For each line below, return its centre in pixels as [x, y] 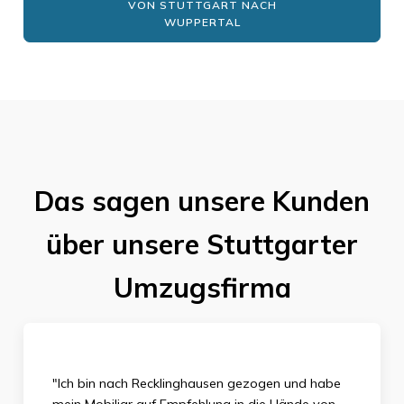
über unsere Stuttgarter [202, 244]
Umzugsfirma [202, 287]
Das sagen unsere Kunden [202, 201]
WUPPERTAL [202, 22]
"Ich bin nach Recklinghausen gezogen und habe [196, 384]
